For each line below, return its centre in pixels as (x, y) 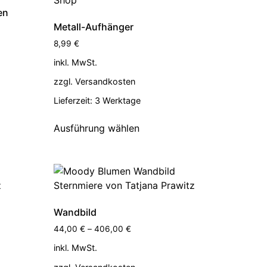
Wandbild (75, 212)
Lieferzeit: (74, 101)
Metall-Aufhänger (94, 27)
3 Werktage (118, 101)
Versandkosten (105, 82)
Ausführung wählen (97, 128)
